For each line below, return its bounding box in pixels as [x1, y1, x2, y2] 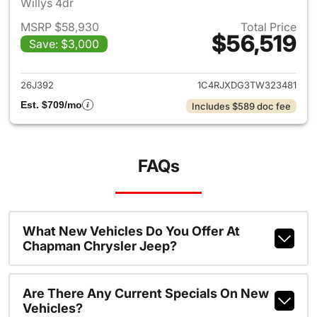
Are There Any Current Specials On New [22, 286, 269, 301]
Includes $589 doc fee [192, 100, 291, 112]
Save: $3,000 [29, 37, 99, 51]
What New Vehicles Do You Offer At [22, 224, 240, 238]
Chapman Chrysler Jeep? [22, 238, 177, 253]
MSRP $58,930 [21, 20, 99, 34]
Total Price [241, 20, 296, 34]
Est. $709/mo [21, 99, 82, 110]
